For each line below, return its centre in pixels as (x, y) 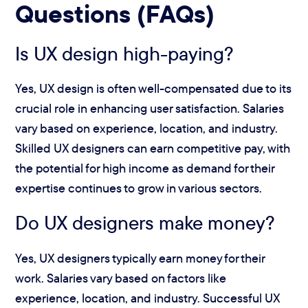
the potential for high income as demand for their (145, 168)
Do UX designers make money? (145, 223)
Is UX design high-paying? (125, 53)
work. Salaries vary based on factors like (121, 278)
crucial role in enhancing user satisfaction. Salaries (150, 108)
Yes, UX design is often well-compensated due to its (154, 88)
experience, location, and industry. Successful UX (148, 298)
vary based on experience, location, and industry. (147, 128)
